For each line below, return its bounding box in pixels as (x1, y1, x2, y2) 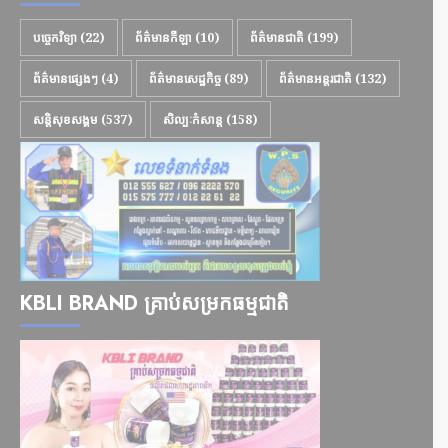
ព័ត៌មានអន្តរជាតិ (279, 70, 352, 88)
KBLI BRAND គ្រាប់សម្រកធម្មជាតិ (20, 289, 289, 319)
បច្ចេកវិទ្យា (33, 29, 77, 47)
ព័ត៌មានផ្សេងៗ (33, 70, 98, 88)
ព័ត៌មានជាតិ (250, 29, 304, 47)
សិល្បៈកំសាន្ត (163, 111, 223, 129)
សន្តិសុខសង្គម (33, 111, 98, 129)
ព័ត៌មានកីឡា (135, 29, 192, 47)
